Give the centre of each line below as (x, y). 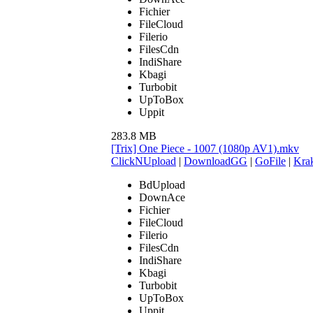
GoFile (270, 161)
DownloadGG (216, 161)
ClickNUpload (144, 161)
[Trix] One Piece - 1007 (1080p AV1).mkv (205, 148)
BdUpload (162, 184)
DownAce (162, 197)
